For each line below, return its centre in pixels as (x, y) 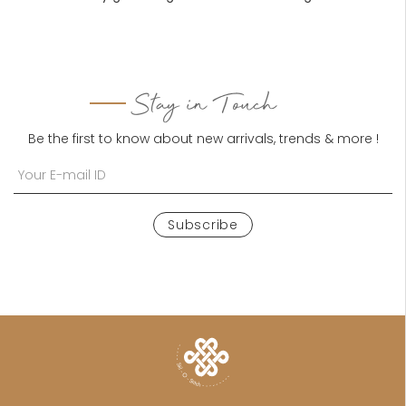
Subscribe (203, 224)
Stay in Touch (203, 107)
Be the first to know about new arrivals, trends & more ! (203, 139)
